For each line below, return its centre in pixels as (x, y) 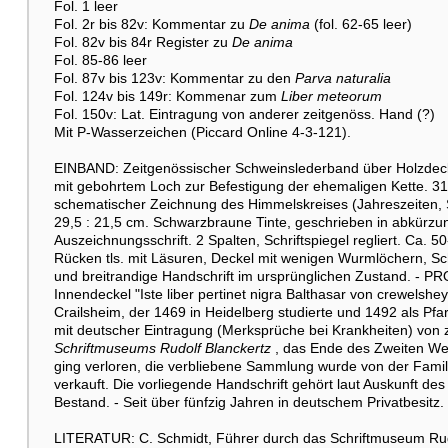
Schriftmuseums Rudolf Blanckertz (162, 347)
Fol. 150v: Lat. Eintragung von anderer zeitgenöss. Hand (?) (244, 113)
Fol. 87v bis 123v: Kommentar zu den (174, 77)
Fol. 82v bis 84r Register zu (142, 41)
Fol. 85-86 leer (100, 59)
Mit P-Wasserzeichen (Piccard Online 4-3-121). (202, 131)
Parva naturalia (342, 77)
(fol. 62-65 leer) (360, 23)
